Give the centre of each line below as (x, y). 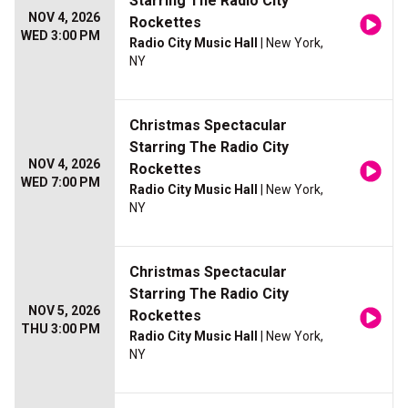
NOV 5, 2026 (64, 311)
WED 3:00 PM (61, 36)
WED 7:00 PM (61, 183)
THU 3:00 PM (61, 329)
